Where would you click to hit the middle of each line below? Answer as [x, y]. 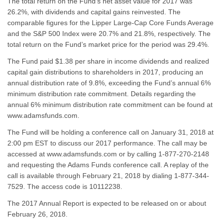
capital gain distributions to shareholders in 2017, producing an [105, 72]
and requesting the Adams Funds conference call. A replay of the [108, 165]
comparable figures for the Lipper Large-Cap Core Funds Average [110, 23]
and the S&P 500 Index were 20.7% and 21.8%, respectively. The [109, 34]
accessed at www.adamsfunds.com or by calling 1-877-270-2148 [108, 154]
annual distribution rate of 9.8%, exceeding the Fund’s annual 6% [109, 83]
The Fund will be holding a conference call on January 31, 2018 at [110, 132]
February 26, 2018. [37, 214]
